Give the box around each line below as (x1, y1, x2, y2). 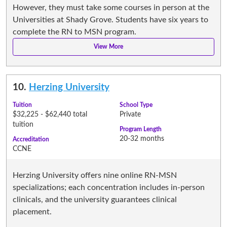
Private (120, 110, 141, 118)
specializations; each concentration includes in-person (13, 183, 205, 192)
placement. (13, 207, 52, 216)
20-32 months (120, 135, 164, 142)
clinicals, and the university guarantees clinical (13, 195, 177, 204)
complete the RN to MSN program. (13, 27, 136, 36)
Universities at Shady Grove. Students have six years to (13, 15, 208, 24)
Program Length (120, 126, 162, 132)
